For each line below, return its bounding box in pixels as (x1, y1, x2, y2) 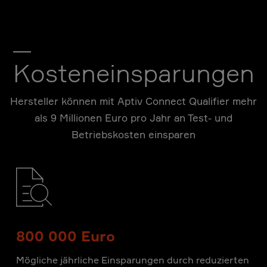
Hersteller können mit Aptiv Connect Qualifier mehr (10, 95, 257, 107)
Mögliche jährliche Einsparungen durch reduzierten (16, 254, 249, 266)
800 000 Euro (16, 227, 115, 245)
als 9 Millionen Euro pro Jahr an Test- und (35, 111, 232, 124)
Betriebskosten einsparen (72, 128, 195, 141)
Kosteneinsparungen (13, 58, 254, 88)
